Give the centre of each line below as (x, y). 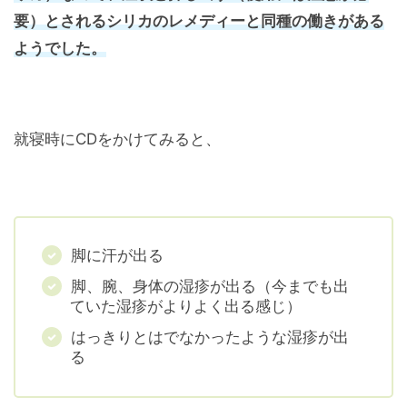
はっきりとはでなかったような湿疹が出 (210, 338)
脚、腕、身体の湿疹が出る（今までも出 (210, 287)
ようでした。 (60, 49)
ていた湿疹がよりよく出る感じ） (186, 307)
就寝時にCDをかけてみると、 (117, 139)
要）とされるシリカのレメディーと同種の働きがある (199, 21)
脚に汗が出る (118, 256)
